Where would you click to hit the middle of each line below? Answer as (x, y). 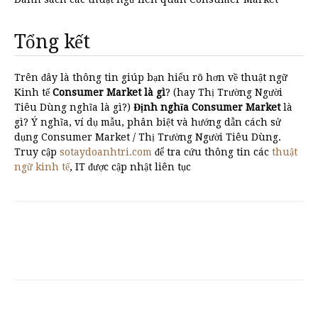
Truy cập (37, 152)
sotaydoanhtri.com (106, 152)
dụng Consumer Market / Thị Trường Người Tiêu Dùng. (148, 137)
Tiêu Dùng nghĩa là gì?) (74, 107)
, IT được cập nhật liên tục (130, 167)
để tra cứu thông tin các (212, 152)
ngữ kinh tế (42, 167)
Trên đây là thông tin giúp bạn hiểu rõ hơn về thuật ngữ (151, 77)
